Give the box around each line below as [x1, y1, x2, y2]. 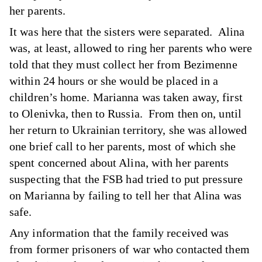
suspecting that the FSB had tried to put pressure [9, 173, 243, 185]
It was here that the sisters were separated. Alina [9, 25, 245, 38]
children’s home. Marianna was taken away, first [9, 91, 243, 104]
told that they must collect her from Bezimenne [9, 58, 237, 71]
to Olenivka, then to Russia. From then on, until [9, 107, 242, 120]
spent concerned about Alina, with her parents [9, 156, 229, 169]
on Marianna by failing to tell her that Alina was [9, 189, 242, 202]
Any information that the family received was [9, 226, 229, 239]
